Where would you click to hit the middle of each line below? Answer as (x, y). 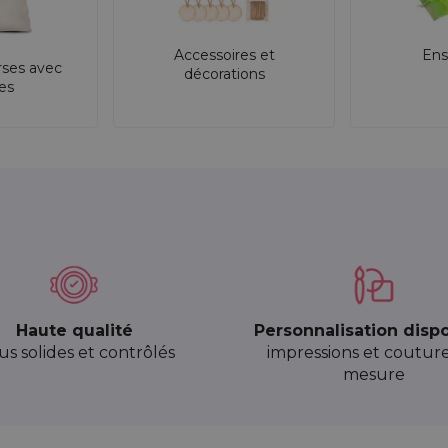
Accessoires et (224, 54)
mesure (374, 375)
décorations (224, 73)
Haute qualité (74, 331)
